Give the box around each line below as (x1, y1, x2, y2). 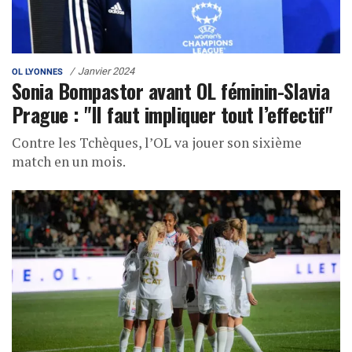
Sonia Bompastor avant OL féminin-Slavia (12, 75, 330, 106)
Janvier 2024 (78, 65, 134, 78)
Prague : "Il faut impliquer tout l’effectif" (12, 99, 332, 130)
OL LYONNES (12, 67, 63, 78)
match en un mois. (12, 152, 126, 171)
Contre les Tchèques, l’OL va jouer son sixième (12, 134, 302, 152)
